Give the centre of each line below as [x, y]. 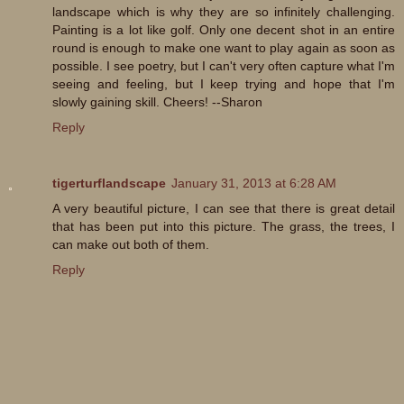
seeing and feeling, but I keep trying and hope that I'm [224, 84]
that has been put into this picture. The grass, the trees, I [224, 227]
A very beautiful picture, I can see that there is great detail [224, 209]
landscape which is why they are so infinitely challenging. [224, 12]
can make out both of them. [131, 245]
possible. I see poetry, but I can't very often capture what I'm [224, 66]
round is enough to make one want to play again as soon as [224, 48]
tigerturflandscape [109, 184]
